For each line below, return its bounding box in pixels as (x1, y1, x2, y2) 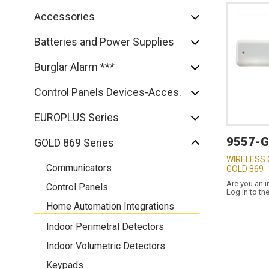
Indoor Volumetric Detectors (46, 240, 165, 252)
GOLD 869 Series (34, 136, 114, 149)
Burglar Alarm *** (34, 61, 115, 73)
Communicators (46, 162, 112, 174)
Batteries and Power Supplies (34, 35, 174, 48)
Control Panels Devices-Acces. (34, 86, 181, 98)
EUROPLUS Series (34, 111, 119, 124)
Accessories (34, 10, 95, 23)
